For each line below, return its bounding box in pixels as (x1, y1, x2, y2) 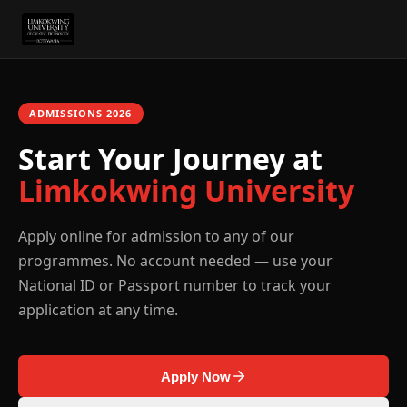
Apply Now (160, 368, 231, 384)
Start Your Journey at (18, 139, 323, 178)
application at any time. (18, 300, 178, 320)
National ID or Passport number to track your (18, 275, 332, 295)
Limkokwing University (18, 171, 354, 210)
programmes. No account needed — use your (18, 251, 333, 271)
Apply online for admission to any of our (18, 226, 294, 246)
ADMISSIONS (29, 106, 107, 120)
